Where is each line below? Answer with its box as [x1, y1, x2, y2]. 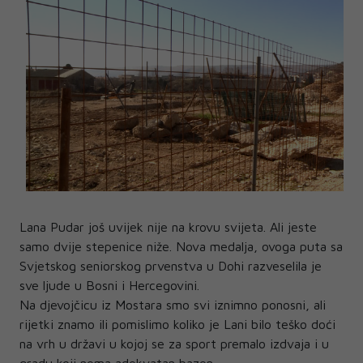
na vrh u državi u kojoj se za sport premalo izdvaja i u [19, 335, 329, 351]
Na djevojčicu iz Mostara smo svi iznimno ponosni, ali [19, 297, 326, 312]
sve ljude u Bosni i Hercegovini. [19, 277, 199, 293]
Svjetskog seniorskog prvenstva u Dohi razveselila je [19, 258, 322, 273]
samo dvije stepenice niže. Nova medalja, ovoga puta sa [19, 238, 343, 254]
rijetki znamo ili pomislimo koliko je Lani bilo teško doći [19, 316, 335, 331]
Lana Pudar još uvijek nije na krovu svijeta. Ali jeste [19, 219, 317, 234]
